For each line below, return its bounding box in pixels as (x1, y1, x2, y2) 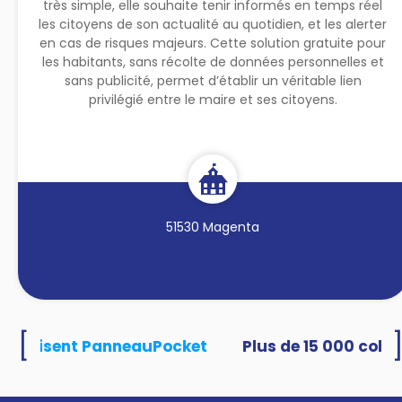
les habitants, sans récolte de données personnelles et (41, 52, 384, 71)
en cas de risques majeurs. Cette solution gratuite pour (39, 33, 387, 52)
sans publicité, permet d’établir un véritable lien (64, 71, 362, 90)
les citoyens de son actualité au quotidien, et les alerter (39, 14, 388, 33)
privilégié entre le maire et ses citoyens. (88, 90, 337, 109)
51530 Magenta (166, 217, 260, 236)
